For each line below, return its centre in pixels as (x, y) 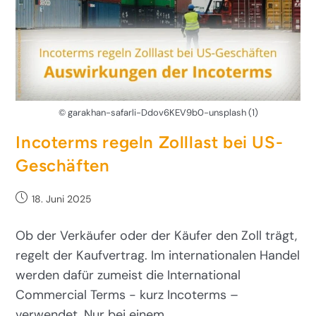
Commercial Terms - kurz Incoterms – (127, 294)
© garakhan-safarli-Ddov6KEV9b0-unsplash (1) (158, 112)
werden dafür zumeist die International (128, 275)
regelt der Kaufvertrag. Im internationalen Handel (158, 255)
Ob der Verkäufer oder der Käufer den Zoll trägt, (157, 235)
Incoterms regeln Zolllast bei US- (150, 142)
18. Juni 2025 (62, 199)
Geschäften (63, 165)
